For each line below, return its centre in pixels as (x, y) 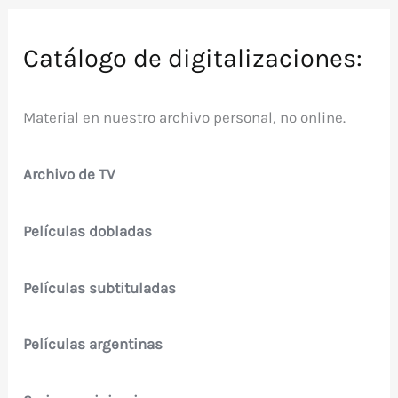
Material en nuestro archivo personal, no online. (185, 118)
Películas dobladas (88, 231)
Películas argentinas (93, 344)
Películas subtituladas (100, 287)
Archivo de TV (70, 175)
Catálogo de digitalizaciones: (193, 57)
